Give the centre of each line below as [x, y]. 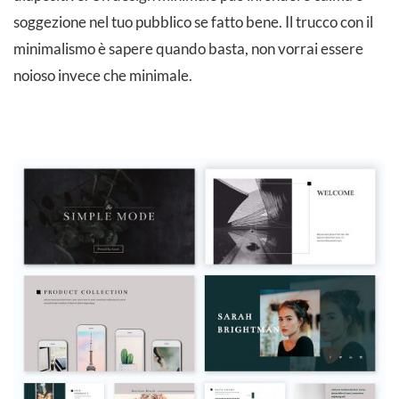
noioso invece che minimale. [103, 75]
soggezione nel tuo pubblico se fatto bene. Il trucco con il [193, 21]
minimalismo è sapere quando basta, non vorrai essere [188, 48]
